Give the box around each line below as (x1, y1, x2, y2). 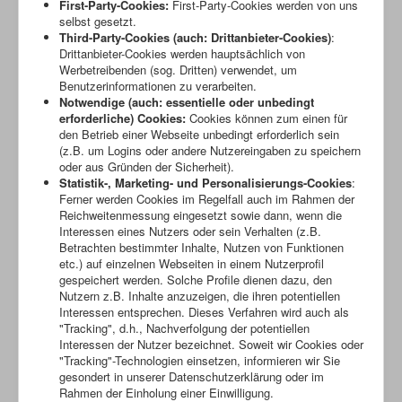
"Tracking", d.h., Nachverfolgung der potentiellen (59, 319, 310, 336)
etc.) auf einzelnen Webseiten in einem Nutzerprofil (59, 254, 324, 272)
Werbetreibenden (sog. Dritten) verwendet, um (59, 60, 297, 78)
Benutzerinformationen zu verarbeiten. (59, 76, 257, 94)
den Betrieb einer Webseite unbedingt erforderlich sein (59, 125, 339, 143)
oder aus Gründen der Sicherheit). (59, 157, 234, 175)
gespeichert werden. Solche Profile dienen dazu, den (59, 270, 332, 288)
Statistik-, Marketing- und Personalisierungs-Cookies (59, 173, 352, 191)
